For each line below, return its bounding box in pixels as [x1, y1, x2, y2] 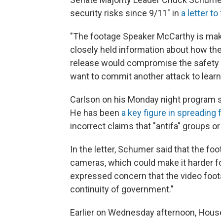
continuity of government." [70, 184, 174, 195]
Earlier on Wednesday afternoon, [70, 207, 196, 218]
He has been [70, 108, 121, 118]
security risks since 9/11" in [70, 8, 181, 19]
